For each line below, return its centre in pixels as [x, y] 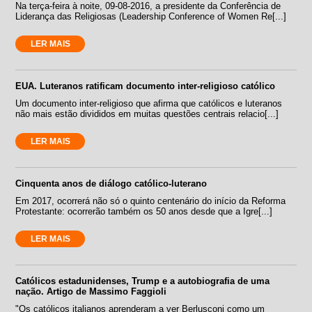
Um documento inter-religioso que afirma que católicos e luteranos [149, 103]
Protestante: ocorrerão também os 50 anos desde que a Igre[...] [144, 211]
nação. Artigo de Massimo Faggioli [91, 291]
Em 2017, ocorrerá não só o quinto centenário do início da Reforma [151, 201]
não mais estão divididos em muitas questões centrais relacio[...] [147, 114]
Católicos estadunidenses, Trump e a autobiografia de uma [143, 281]
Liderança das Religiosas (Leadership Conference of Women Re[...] [151, 16]
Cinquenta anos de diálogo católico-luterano [111, 183]
